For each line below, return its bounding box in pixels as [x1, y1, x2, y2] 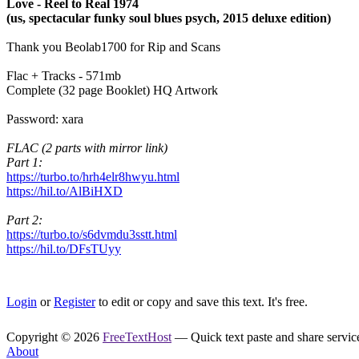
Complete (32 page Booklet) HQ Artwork [6, 83, 218, 97]
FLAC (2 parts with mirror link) [6, 141, 167, 155]
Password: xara [6, 112, 83, 126]
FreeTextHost [103, 330, 171, 344]
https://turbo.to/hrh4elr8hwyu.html [6, 170, 179, 184]
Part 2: [6, 213, 42, 227]
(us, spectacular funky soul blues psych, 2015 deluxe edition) [6, 11, 331, 25]
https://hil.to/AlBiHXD [6, 184, 123, 198]
